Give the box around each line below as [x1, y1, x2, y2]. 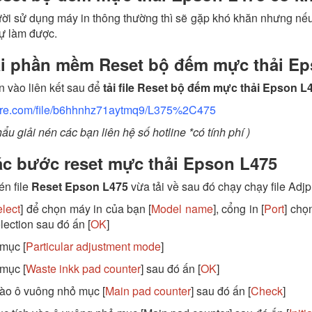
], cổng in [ [212, 201, 265, 217]
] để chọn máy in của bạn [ [20, 201, 152, 217]
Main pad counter [104, 283, 191, 299]
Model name [151, 201, 213, 217]
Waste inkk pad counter [25, 260, 141, 277]
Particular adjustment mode [25, 238, 161, 255]
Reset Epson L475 [31, 178, 128, 195]
